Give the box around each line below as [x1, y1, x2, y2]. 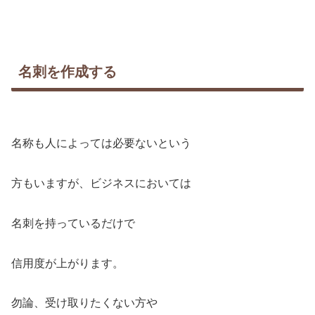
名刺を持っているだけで [11, 217, 135, 229]
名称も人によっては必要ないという [11, 137, 191, 150]
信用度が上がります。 [11, 257, 124, 269]
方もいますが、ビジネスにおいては [11, 176, 191, 189]
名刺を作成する [18, 63, 117, 79]
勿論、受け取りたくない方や [11, 297, 157, 309]
